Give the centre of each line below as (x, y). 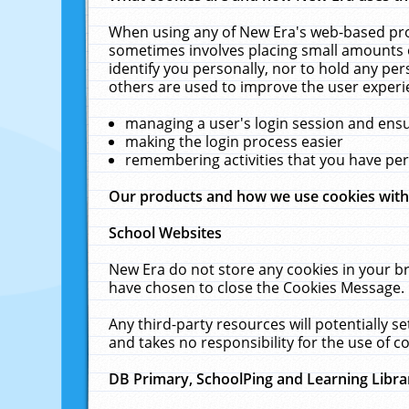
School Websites (166, 233)
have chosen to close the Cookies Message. (257, 288)
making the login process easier (235, 142)
